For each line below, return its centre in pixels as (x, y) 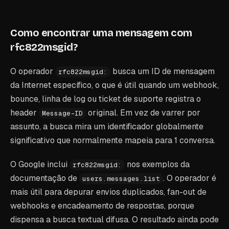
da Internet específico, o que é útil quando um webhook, (114, 85)
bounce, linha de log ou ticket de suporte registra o (106, 99)
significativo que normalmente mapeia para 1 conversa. (113, 140)
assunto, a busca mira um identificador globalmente (107, 127)
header (25, 113)
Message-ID (62, 113)
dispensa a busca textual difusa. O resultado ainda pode (114, 220)
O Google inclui (40, 164)
